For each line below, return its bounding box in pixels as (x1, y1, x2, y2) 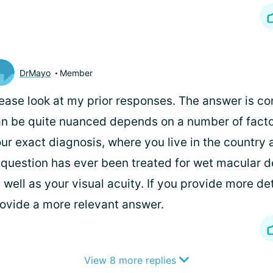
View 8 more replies (84, 254, 179, 266)
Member (60, 67, 93, 78)
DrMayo (19, 67, 51, 78)
